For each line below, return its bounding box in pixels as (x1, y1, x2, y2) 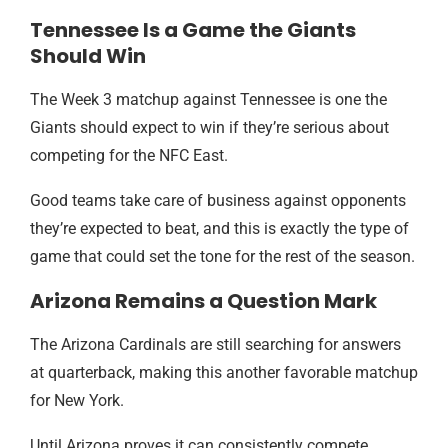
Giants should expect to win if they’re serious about (30, 118, 389, 137)
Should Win (30, 42, 146, 70)
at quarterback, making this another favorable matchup (30, 363, 418, 382)
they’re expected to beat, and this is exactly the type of (30, 219, 409, 238)
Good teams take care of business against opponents (30, 191, 406, 210)
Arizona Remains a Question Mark (30, 287, 377, 315)
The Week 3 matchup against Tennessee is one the (30, 90, 387, 109)
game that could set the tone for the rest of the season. (30, 247, 415, 266)
